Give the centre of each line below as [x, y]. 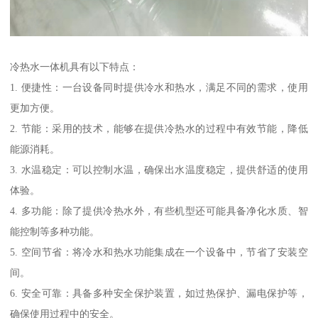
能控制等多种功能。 [55, 231]
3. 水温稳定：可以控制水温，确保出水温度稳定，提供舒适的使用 [159, 169]
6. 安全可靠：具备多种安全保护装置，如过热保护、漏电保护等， [159, 293]
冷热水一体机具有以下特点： [75, 66]
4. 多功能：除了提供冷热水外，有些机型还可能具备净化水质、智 [159, 210]
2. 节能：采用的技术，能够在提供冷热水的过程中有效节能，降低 [159, 128]
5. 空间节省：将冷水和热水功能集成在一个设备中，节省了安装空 [159, 252]
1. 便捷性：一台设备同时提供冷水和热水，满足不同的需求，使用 [159, 87]
